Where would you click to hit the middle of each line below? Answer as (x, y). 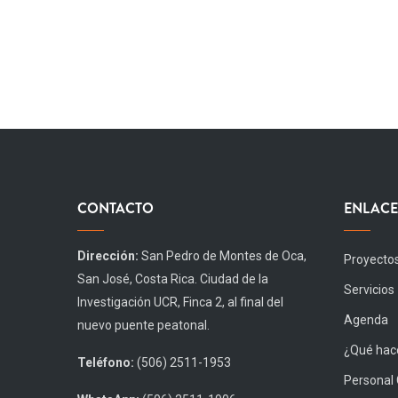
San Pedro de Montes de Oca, (223, 255)
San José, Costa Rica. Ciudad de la (173, 279)
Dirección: (108, 255)
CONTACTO (115, 208)
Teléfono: (106, 362)
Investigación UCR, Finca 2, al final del (180, 302)
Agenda (366, 319)
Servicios (369, 289)
